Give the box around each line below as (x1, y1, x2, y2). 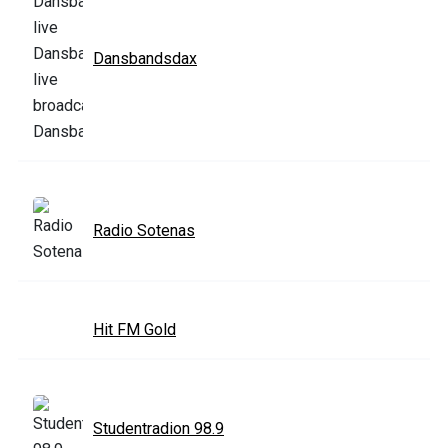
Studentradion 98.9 (93, 418, 224, 438)
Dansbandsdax (93, 48, 197, 68)
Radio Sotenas (93, 220, 195, 240)
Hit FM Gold (93, 319, 176, 339)
